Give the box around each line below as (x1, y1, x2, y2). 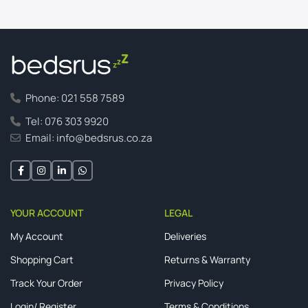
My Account (10, 230, 63, 243)
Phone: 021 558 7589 (23, 91, 124, 106)
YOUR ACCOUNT (10, 206, 83, 220)
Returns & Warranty (164, 253, 250, 267)
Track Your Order (10, 276, 82, 290)
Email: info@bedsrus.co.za (23, 131, 152, 146)
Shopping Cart (10, 253, 74, 267)
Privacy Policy (164, 276, 223, 290)
